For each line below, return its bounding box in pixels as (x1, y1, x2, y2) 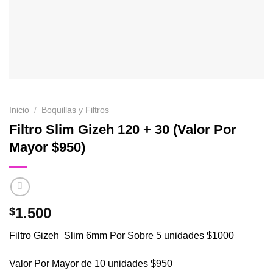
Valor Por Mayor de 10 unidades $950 (9, 258, 172, 269)
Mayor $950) (9, 139, 85, 155)
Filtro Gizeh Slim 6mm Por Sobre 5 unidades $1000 (9, 230, 234, 241)
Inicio (9, 105, 29, 115)
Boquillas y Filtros (41, 105, 110, 115)
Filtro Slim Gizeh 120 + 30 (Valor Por (9, 121, 236, 137)
